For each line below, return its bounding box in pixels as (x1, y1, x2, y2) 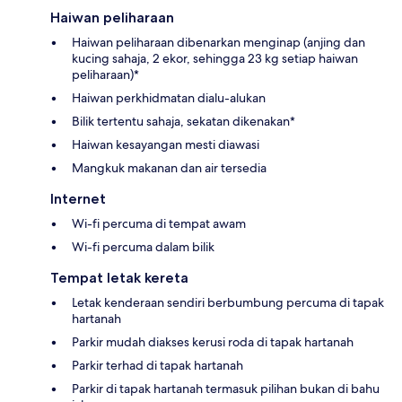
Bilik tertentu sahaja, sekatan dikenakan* (72, 113, 295, 130)
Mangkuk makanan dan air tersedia (72, 160, 267, 177)
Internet (50, 190, 106, 208)
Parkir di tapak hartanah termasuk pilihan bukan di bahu (72, 380, 380, 398)
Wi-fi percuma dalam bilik (72, 239, 214, 256)
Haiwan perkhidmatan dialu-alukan (72, 90, 266, 107)
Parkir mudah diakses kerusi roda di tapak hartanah (72, 334, 354, 351)
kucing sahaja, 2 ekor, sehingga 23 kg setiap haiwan (72, 50, 358, 67)
